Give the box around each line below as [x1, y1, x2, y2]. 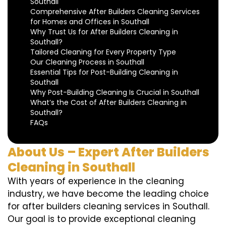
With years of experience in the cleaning [8, 175, 184, 188]
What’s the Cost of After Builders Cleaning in [30, 97, 187, 108]
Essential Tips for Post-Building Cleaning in [30, 67, 178, 78]
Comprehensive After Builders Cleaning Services [30, 7, 200, 17]
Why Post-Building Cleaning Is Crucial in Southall [30, 87, 199, 98]
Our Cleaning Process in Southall [30, 57, 144, 68]
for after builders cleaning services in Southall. [8, 200, 209, 213]
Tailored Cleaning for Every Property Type [30, 47, 176, 58]
